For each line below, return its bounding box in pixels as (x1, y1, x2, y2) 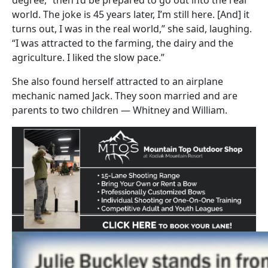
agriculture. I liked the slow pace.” (12, 50, 165, 64)
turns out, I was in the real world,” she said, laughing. (12, 22, 252, 35)
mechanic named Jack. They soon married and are (12, 89, 237, 102)
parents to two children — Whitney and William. (12, 103, 227, 117)
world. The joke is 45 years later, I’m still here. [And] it (12, 7, 249, 21)
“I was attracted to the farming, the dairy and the (12, 36, 233, 50)
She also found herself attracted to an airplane (12, 74, 223, 88)
